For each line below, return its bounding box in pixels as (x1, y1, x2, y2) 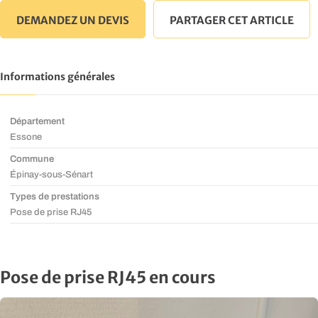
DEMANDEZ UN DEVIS (16, 11, 129, 28)
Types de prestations (10, 189, 100, 203)
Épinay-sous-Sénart (10, 167, 94, 181)
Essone (10, 129, 43, 143)
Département (10, 114, 65, 128)
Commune (10, 151, 55, 165)
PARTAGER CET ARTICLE (169, 11, 294, 28)
